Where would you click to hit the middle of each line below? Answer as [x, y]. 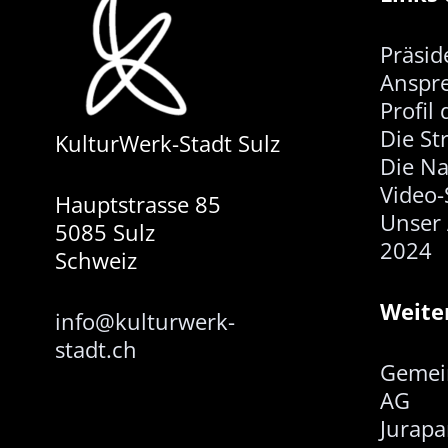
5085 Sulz [105, 232]
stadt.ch [96, 349]
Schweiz [96, 260]
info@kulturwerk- [145, 321]
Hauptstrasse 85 [138, 204]
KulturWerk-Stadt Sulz [167, 143]
